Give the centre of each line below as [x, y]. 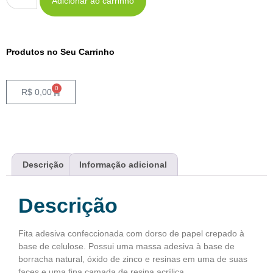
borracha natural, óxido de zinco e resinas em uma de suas [133, 259]
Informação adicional [123, 164]
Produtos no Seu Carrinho [60, 52]
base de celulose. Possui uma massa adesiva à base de [126, 246]
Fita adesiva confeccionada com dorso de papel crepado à [131, 234]
